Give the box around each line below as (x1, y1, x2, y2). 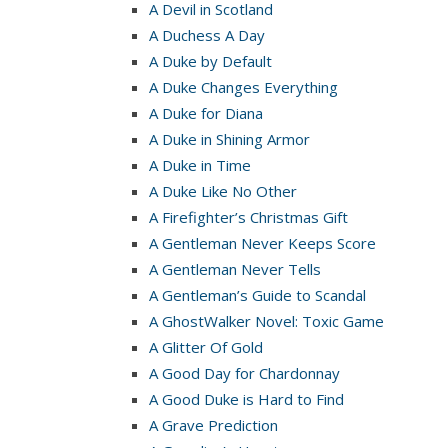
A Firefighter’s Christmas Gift (149, 206, 348, 227)
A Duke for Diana (149, 102, 263, 123)
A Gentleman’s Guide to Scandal (149, 284, 366, 305)
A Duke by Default (149, 50, 272, 71)
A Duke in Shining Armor (149, 128, 310, 149)
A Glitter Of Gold (149, 336, 263, 357)
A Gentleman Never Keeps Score (149, 232, 376, 253)
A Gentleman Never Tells (149, 258, 321, 279)
